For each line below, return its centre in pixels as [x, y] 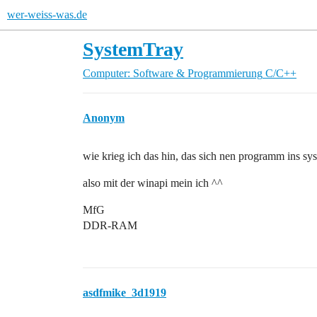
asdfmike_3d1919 [125, 293]
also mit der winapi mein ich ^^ [153, 183]
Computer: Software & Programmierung [173, 73]
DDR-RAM [110, 225]
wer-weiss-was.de [47, 15]
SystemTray [133, 49]
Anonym [104, 118]
